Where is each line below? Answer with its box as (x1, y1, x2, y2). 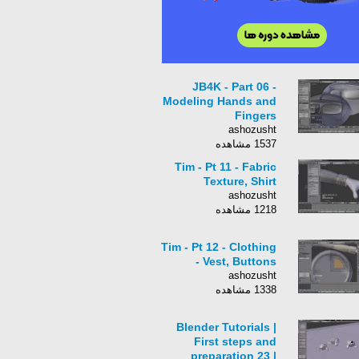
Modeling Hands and (163, 95, 276, 107)
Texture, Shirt (204, 175, 276, 188)
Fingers (235, 109, 276, 122)
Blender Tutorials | (176, 321, 276, 333)
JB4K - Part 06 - (192, 80, 276, 93)
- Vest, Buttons (196, 255, 276, 268)
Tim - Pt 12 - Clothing (161, 240, 276, 253)
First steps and (194, 335, 276, 348)
